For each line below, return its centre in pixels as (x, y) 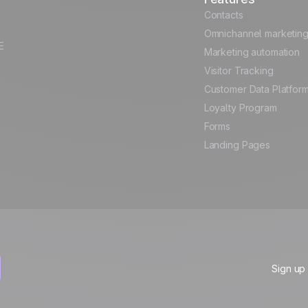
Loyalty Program (240, 108)
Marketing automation (252, 52)
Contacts (223, 15)
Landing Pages (237, 145)
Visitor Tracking (239, 70)
